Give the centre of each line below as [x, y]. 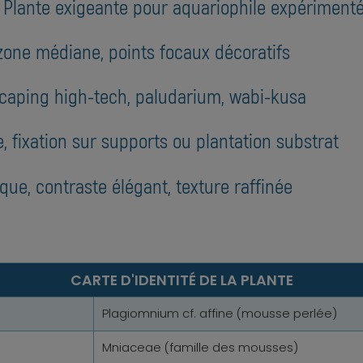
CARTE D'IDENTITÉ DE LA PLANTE [181, 280]
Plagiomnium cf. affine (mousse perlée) [220, 314]
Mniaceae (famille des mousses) [200, 348]
